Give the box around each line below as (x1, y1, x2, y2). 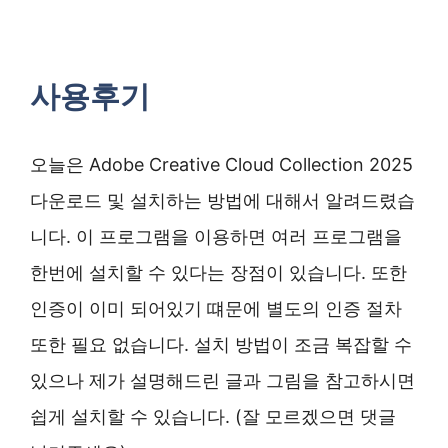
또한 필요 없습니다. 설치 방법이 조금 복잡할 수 (30, 334, 412, 356)
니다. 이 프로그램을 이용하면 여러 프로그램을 (30, 226, 402, 248)
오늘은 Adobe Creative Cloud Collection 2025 (30, 154, 413, 176)
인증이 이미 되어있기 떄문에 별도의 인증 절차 (30, 298, 402, 320)
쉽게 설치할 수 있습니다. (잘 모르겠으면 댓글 (30, 406, 396, 428)
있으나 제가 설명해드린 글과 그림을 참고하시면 (30, 370, 415, 392)
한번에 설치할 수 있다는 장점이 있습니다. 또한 (30, 262, 407, 284)
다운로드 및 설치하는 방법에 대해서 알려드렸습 (30, 190, 415, 212)
